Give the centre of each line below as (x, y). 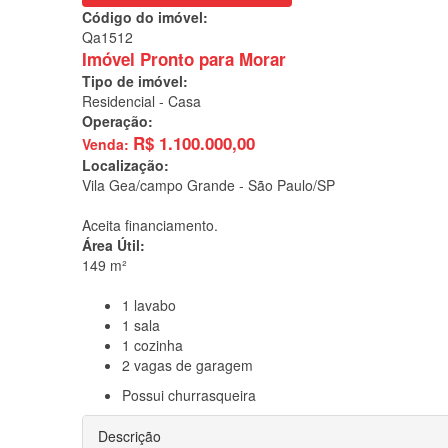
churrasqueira (210, 394)
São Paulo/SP (291, 184)
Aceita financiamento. (150, 224)
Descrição (129, 435)
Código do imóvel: (145, 16)
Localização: (125, 164)
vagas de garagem (191, 364)
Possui (143, 394)
